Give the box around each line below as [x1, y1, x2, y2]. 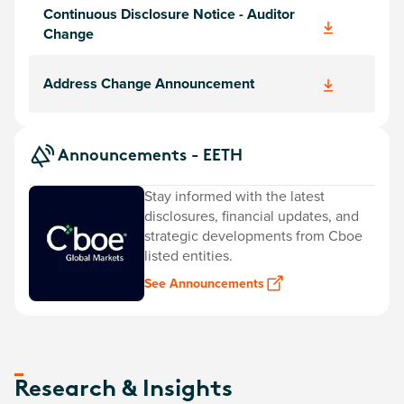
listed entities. [144, 245, 233, 265]
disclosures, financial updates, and [144, 206, 359, 225]
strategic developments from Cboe [144, 225, 363, 245]
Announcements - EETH [58, 147, 243, 165]
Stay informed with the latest [144, 186, 325, 206]
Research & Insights [14, 378, 233, 402]
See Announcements [144, 273, 264, 292]
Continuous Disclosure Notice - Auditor [43, 4, 295, 24]
